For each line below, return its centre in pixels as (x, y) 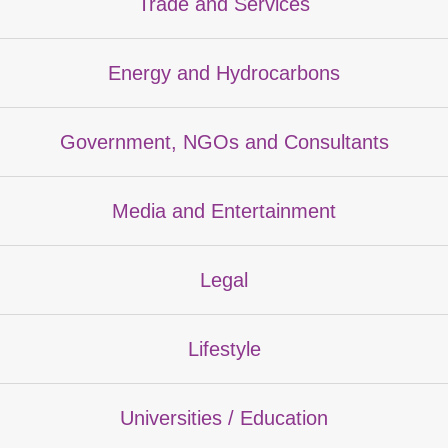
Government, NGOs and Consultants (224, 141)
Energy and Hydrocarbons (224, 72)
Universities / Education (224, 417)
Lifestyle (224, 348)
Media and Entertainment (224, 210)
